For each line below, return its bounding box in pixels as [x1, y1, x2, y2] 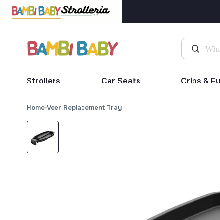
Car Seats [101, 76, 140, 86]
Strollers [26, 76, 60, 86]
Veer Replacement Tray [46, 103, 122, 112]
